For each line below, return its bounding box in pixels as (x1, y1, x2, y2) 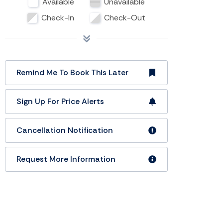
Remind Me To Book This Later (16, 67, 128, 78)
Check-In (41, 12, 74, 23)
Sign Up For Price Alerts (16, 96, 104, 107)
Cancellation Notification (16, 125, 113, 136)
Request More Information (16, 154, 115, 165)
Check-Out (104, 12, 145, 23)
